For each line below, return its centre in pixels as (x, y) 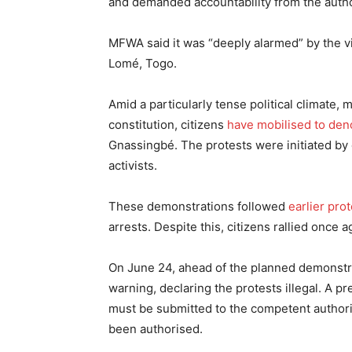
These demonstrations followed (198, 207)
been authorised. (156, 329)
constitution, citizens (168, 125)
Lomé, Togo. (143, 64)
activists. (133, 166)
